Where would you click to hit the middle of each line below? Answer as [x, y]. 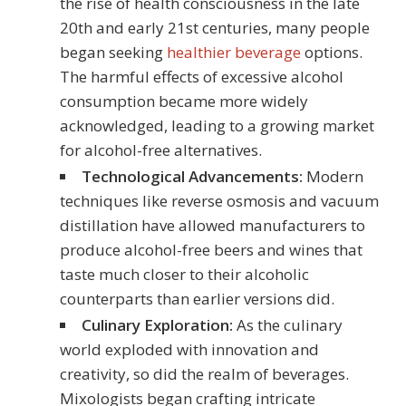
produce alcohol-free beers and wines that [211, 250]
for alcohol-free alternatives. [160, 150]
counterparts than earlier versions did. [197, 299]
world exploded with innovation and [189, 350]
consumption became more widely [184, 101]
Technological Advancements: [192, 177]
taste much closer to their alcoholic [184, 275]
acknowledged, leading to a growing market [217, 126]
